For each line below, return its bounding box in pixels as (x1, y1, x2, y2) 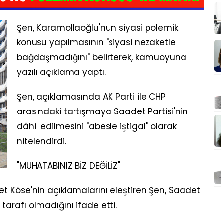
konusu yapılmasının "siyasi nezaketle (17, 37, 176, 48)
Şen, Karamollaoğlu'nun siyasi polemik (17, 22, 178, 34)
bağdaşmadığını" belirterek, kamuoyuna (17, 51, 186, 63)
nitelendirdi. (17, 135, 66, 147)
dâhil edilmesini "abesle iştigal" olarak (17, 120, 177, 132)
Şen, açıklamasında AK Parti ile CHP (17, 91, 166, 103)
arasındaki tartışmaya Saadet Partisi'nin (17, 106, 188, 117)
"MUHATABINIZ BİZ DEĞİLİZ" (17, 160, 120, 172)
